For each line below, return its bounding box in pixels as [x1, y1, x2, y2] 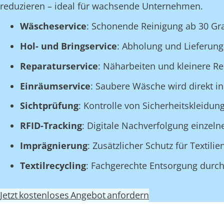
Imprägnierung [20, 139, 87, 151]
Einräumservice [20, 79, 90, 92]
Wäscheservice [20, 20, 86, 32]
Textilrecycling [20, 159, 86, 171]
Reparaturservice [20, 59, 98, 72]
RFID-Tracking [20, 119, 82, 132]
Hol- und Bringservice [20, 40, 117, 52]
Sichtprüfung [20, 99, 78, 112]
